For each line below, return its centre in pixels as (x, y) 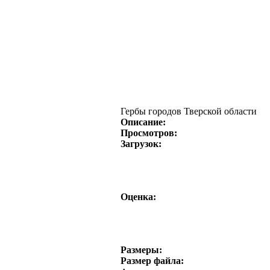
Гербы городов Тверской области (189, 111)
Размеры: (141, 250)
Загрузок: (141, 144)
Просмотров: (149, 133)
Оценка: (138, 197)
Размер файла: (152, 261)
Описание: (143, 122)
